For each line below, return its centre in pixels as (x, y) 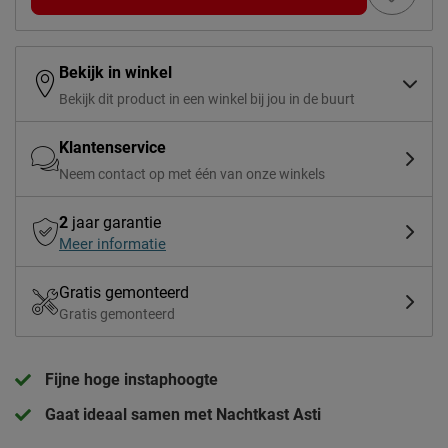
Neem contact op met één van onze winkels (192, 174)
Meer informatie (112, 244)
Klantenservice (112, 148)
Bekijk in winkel (115, 73)
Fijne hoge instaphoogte (131, 380)
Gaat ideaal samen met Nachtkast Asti (183, 415)
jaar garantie (114, 223)
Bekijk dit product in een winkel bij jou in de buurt (207, 99)
